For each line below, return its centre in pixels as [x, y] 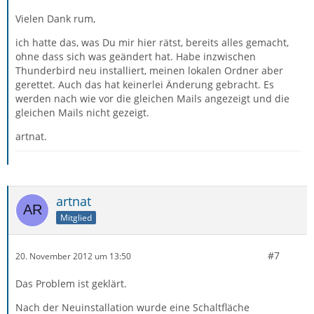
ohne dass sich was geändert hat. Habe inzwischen [136, 56]
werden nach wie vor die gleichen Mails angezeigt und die [152, 98]
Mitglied [76, 217]
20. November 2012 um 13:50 [73, 256]
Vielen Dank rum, [55, 19]
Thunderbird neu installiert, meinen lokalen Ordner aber [149, 70]
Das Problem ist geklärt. [71, 284]
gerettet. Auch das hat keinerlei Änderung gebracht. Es [145, 84]
